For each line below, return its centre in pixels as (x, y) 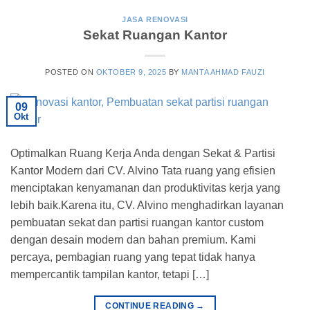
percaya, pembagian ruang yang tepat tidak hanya (133, 257)
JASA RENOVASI (155, 19)
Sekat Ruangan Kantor (155, 35)
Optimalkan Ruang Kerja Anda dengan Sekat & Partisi (143, 154)
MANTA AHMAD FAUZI (223, 72)
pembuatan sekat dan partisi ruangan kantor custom (137, 223)
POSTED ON (71, 72)
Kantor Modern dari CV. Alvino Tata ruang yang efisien (143, 171)
